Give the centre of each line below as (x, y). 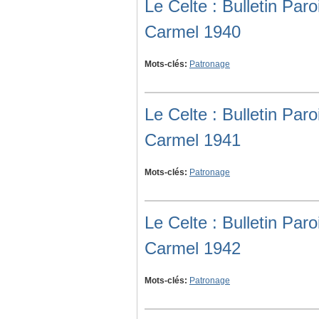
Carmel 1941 (193, 140)
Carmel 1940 (193, 32)
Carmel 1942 (193, 249)
